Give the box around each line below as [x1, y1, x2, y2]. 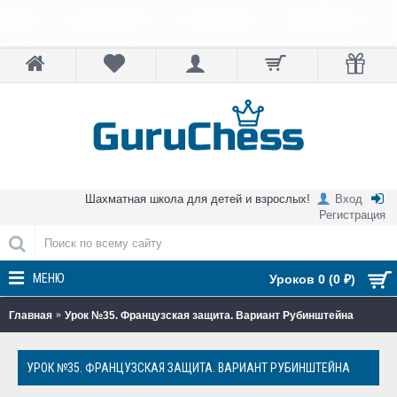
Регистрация [319, 208, 385, 222]
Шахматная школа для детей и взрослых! [85, 191, 310, 206]
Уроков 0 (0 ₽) [269, 272, 355, 286]
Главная [9, 308, 52, 322]
